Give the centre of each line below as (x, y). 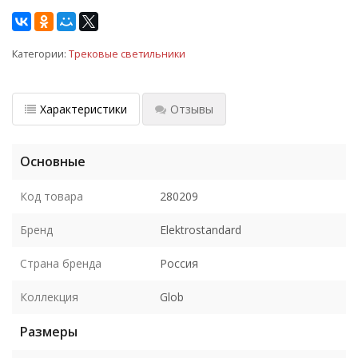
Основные (53, 161)
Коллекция (49, 296)
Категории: (40, 54)
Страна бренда (61, 263)
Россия (179, 263)
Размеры (49, 331)
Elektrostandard (201, 229)
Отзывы (192, 109)
